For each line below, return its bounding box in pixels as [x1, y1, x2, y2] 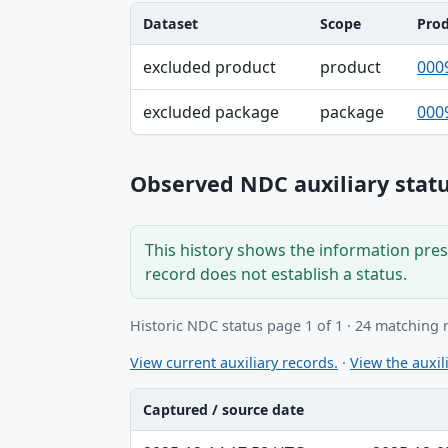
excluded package [143, 101, 279, 124]
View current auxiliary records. [130, 352, 338, 372]
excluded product [143, 56, 276, 79]
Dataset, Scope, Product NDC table [130, 45, 392, 68]
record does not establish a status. [145, 263, 407, 286]
